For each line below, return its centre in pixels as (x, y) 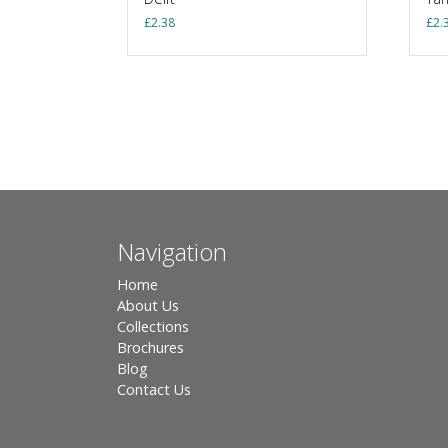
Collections (153, 326)
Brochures (150, 347)
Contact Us (154, 389)
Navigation (172, 251)
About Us (148, 305)
